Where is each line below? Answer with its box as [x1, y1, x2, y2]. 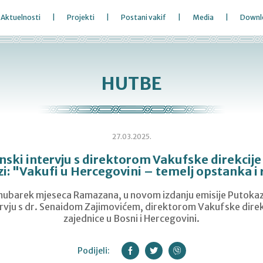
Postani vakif [121, 13, 166, 22]
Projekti [67, 13, 95, 22]
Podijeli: [77, 245, 110, 256]
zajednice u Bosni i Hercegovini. [63, 213, 200, 224]
